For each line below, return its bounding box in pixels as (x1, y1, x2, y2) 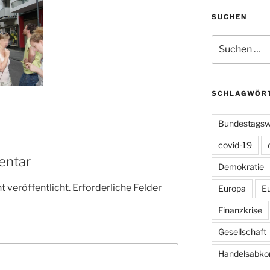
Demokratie (218, 162, 264, 172)
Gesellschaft (218, 227, 266, 237)
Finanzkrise (218, 205, 262, 216)
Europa (218, 183, 246, 194)
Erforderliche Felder (72, 181, 162, 193)
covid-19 (218, 140, 252, 151)
